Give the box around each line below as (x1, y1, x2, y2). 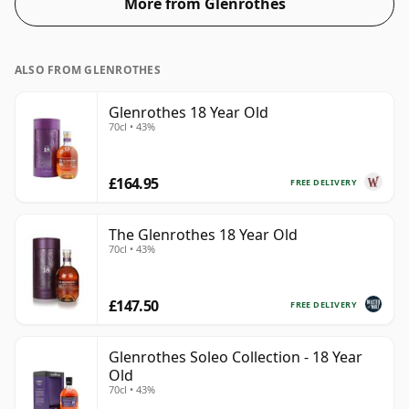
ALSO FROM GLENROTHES (15, 62, 161, 79)
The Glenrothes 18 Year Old (109, 225, 298, 246)
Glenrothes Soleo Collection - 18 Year (109, 347, 362, 368)
